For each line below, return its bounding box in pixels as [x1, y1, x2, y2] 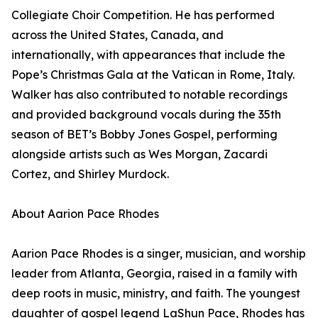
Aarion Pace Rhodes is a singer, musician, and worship [11, 246, 306, 261]
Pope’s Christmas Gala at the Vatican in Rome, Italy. [11, 67, 295, 82]
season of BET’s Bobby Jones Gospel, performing [11, 127, 278, 141]
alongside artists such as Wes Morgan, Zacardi [11, 147, 268, 161]
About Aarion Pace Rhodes [11, 207, 159, 221]
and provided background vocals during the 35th [11, 107, 281, 121]
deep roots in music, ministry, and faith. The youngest [11, 286, 300, 300]
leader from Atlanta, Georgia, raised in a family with [11, 266, 297, 280]
